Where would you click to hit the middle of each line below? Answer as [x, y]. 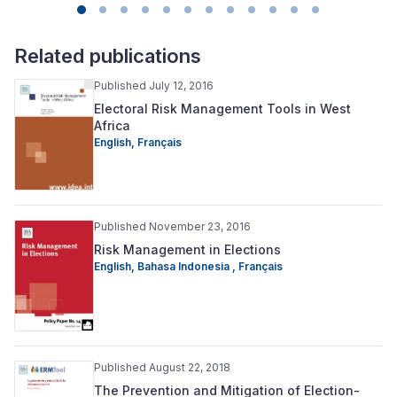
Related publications [108, 55]
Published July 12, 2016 [154, 85]
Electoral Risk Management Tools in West [222, 108]
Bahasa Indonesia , [188, 266]
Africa [112, 125]
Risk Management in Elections [187, 249]
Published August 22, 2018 [162, 368]
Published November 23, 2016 [172, 226]
